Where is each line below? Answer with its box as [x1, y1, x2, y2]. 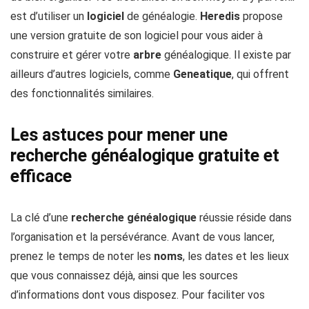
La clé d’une [10, 211, 71, 225]
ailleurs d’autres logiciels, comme [10, 68, 173, 81]
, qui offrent [232, 68, 289, 81]
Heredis [200, 10, 240, 23]
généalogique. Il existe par [161, 48, 291, 62]
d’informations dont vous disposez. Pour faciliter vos [10, 288, 265, 302]
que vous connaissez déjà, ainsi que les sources [10, 269, 238, 283]
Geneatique [173, 68, 232, 81]
